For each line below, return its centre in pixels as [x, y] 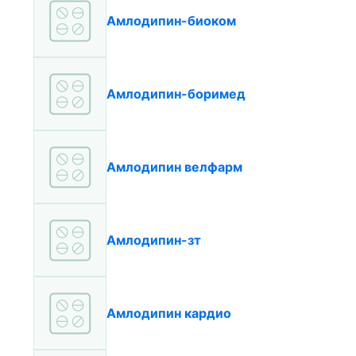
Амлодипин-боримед [176, 94]
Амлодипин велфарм [174, 167]
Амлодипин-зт [154, 240]
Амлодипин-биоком [171, 21]
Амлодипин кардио [169, 313]
